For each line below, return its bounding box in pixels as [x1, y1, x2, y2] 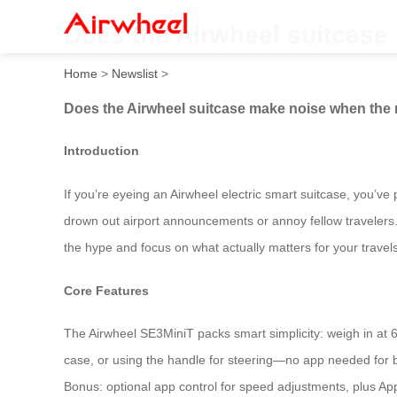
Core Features [64, 283, 149, 298]
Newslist [112, 66, 158, 81]
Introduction [64, 144, 139, 159]
